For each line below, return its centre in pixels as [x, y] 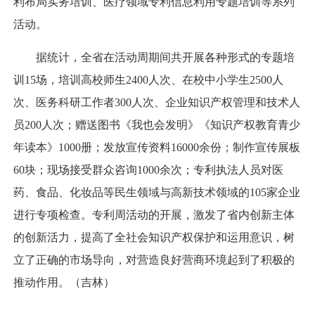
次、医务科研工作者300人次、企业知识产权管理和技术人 [156, 102]
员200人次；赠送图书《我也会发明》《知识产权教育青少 [156, 124]
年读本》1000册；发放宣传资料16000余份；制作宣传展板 [156, 147]
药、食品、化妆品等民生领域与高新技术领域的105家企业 [156, 192]
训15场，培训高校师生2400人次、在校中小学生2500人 [148, 79]
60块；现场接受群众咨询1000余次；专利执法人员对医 [148, 169]
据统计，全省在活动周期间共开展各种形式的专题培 [154, 57]
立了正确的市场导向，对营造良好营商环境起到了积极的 [154, 259]
